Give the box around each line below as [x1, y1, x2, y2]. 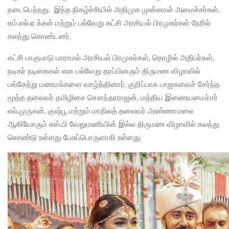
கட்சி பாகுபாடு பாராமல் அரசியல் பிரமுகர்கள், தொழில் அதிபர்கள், [8, 53, 214, 63]
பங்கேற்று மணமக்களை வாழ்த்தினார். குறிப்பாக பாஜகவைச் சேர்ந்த [8, 79, 220, 90]
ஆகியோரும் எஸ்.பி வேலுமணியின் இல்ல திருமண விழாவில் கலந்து [8, 119, 219, 130]
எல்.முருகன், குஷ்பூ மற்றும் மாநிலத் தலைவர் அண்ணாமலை [8, 106, 194, 117]
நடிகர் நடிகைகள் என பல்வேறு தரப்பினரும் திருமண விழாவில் [8, 66, 200, 77]
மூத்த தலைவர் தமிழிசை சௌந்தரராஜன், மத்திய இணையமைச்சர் [8, 93, 218, 103]
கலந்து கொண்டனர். [8, 31, 73, 42]
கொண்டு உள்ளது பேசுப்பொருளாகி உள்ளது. [8, 132, 142, 143]
